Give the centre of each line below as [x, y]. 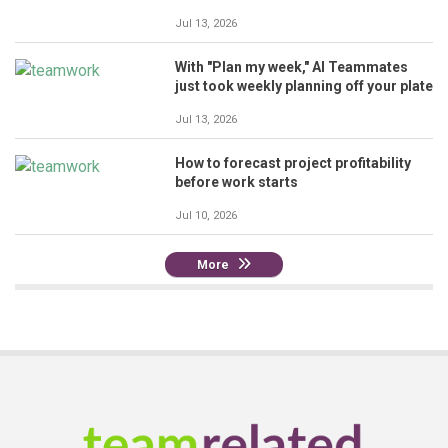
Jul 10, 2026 [206, 216]
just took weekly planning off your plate [304, 86]
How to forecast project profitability [293, 163]
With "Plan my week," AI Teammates [291, 67]
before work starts [236, 182]
